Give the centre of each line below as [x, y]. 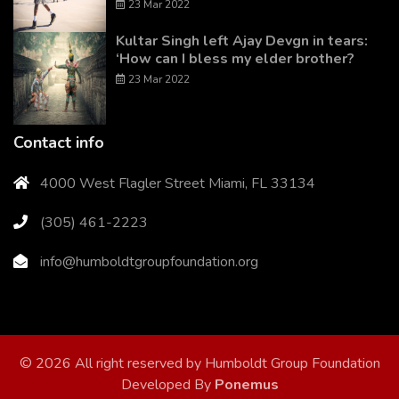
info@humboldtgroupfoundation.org [149, 261]
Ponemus [246, 384]
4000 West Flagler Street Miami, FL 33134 [178, 183]
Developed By [167, 384]
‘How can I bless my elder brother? [235, 58]
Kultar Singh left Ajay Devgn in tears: [242, 41]
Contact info [59, 142]
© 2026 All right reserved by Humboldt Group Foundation [199, 363]
